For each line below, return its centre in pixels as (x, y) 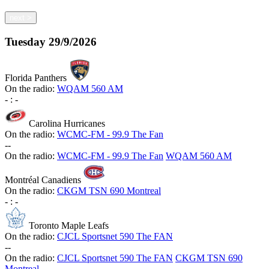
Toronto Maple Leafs (69, 226)
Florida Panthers (36, 78)
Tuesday (25, 41)
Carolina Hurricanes (67, 124)
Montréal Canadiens (43, 180)
